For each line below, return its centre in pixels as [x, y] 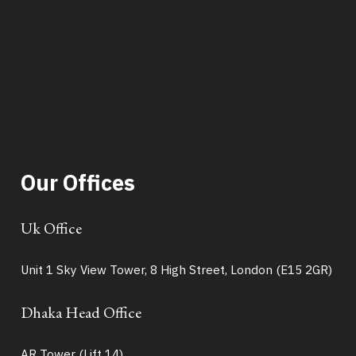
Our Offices [77, 183]
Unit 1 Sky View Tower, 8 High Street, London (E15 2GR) [176, 270]
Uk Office [51, 228]
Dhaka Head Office [81, 312]
